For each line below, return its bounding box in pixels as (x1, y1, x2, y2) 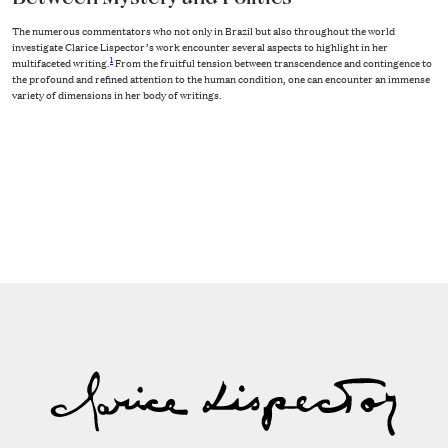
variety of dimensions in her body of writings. (12, 86, 222, 103)
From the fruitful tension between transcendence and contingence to (113, 54, 432, 71)
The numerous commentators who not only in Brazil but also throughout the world (12, 22, 395, 39)
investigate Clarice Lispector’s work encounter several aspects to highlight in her (12, 38, 388, 55)
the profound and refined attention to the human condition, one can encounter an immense (12, 70, 430, 87)
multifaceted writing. (12, 54, 110, 71)
